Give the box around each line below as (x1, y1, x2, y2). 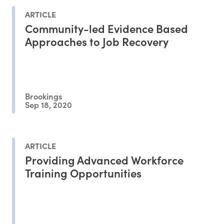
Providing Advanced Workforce (25, 152, 183, 168)
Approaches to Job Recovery (25, 33, 168, 49)
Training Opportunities (25, 165, 141, 181)
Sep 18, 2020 (25, 98, 72, 110)
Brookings (25, 89, 62, 101)
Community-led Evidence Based (25, 20, 188, 36)
